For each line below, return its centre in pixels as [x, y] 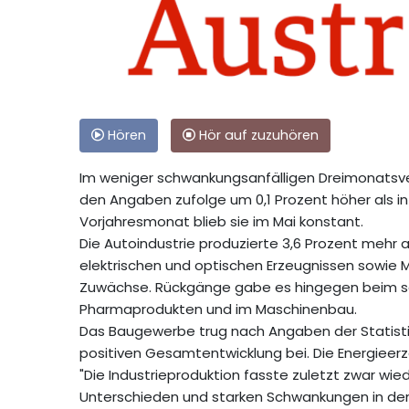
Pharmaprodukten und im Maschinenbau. [218, 309]
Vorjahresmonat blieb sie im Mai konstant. [221, 221]
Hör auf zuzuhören [257, 135]
